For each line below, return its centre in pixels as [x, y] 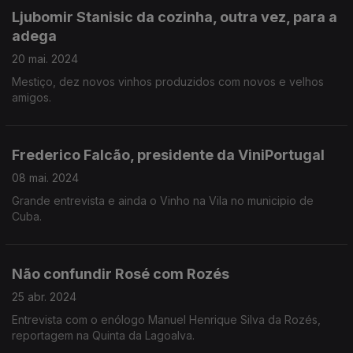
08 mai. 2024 [45, 178]
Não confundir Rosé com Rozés [121, 274]
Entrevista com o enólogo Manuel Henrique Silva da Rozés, [166, 320]
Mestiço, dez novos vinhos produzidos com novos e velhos [168, 82]
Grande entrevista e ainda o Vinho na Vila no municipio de [163, 201]
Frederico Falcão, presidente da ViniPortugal [168, 155]
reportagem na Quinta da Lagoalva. [103, 335]
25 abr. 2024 [44, 297]
